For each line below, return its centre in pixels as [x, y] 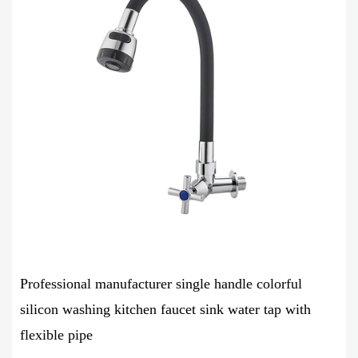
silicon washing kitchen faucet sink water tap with [165, 309]
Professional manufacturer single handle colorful [161, 283]
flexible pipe [56, 334]
